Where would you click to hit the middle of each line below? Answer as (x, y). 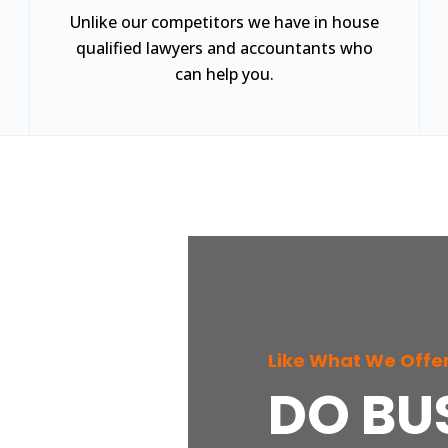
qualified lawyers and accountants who (224, 48)
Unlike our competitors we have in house (224, 22)
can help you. (224, 74)
